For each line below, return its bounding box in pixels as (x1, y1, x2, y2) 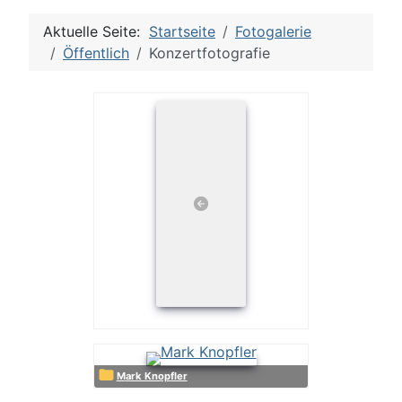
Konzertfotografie (149, 43, 270, 62)
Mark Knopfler (125, 370, 188, 383)
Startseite (149, 22, 215, 40)
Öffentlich (63, 43, 129, 62)
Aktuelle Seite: (43, 22, 149, 40)
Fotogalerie (235, 22, 311, 40)
